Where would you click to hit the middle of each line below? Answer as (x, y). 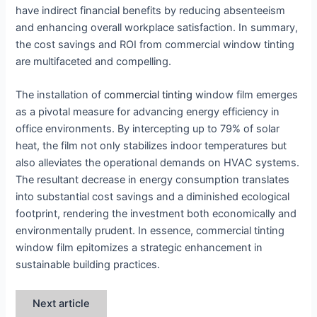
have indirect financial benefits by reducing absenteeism (151, 11)
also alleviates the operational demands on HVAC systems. (158, 163)
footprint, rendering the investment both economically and (156, 214)
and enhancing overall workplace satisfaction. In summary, (157, 28)
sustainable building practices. (88, 265)
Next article (62, 303)
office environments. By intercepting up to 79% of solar (148, 129)
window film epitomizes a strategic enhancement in (139, 248)
